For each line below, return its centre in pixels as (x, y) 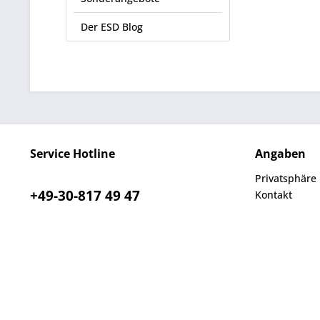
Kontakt (274, 195)
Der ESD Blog (112, 27)
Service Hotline (72, 154)
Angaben (280, 154)
